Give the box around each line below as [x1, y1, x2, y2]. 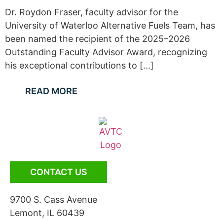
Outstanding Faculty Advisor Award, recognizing [5, 47, 207, 58]
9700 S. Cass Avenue [10, 194, 97, 205]
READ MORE [25, 85, 77, 96]
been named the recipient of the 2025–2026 [5, 34, 190, 44]
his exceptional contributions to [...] [5, 60, 154, 71]
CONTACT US [30, 166, 87, 177]
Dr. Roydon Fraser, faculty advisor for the [5, 7, 178, 18]
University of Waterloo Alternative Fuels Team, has [5, 20, 215, 31]
